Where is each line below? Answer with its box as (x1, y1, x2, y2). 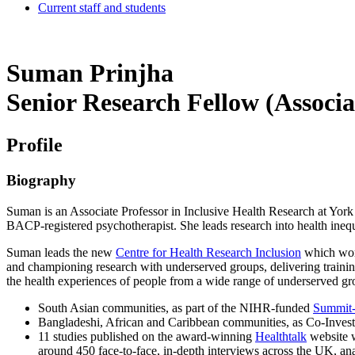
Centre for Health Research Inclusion (116, 245, 301, 259)
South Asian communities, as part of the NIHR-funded (38, 300, 313, 315)
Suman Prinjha (6, 59, 174, 88)
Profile (6, 134, 63, 155)
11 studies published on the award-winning (38, 329, 255, 343)
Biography (6, 171, 76, 189)
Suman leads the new (6, 245, 116, 259)
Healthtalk (255, 329, 307, 343)
